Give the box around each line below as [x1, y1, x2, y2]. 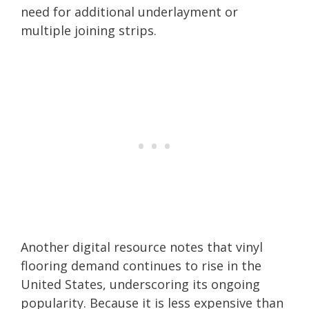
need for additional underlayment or [21, 3, 238, 20]
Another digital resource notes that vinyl [21, 238, 263, 255]
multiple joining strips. [21, 21, 157, 39]
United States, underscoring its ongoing [21, 275, 260, 292]
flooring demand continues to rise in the [21, 257, 261, 274]
